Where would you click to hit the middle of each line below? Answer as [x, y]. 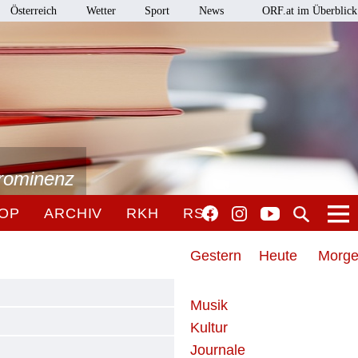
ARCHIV [73, 213]
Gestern [216, 256]
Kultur [209, 328]
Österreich [34, 11]
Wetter [101, 11]
